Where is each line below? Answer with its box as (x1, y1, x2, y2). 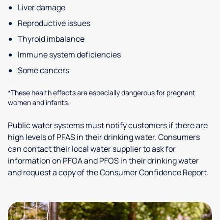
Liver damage (18, 2, 65, 13)
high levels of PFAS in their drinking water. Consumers (8, 132, 200, 142)
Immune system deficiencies (18, 49, 121, 60)
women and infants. (8, 98, 70, 107)
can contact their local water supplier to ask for (8, 143, 176, 154)
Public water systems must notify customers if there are (8, 120, 208, 131)
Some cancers (18, 65, 69, 76)
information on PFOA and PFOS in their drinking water (8, 155, 199, 166)
